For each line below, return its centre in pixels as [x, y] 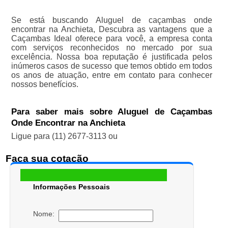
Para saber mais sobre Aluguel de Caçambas [112, 112]
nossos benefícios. [45, 84]
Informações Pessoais [71, 187]
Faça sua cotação [47, 159]
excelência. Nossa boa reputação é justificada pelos [112, 57]
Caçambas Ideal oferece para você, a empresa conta [112, 39]
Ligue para [31, 136]
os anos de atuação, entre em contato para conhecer [112, 75]
